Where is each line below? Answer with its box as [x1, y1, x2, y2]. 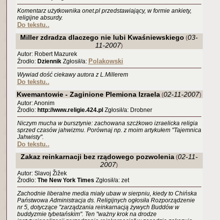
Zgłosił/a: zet [94, 177, 129, 184]
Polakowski [88, 57, 123, 65]
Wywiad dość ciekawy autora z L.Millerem [17, 71, 128, 78]
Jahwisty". [17, 134, 44, 140]
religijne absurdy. [17, 14, 63, 21]
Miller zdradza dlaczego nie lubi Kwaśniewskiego [20, 33, 184, 41]
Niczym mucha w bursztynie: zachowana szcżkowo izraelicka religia [17, 120, 198, 127]
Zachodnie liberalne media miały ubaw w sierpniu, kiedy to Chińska [17, 190, 197, 197]
